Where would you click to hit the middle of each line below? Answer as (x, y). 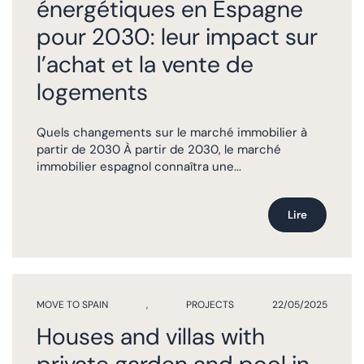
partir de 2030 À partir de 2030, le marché (159, 149)
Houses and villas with (151, 336)
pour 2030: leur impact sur (177, 37)
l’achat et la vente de (145, 64)
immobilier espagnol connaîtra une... (139, 167)
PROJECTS (210, 304)
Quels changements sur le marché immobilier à (172, 132)
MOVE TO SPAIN (72, 304)
